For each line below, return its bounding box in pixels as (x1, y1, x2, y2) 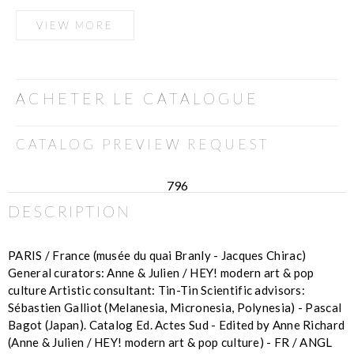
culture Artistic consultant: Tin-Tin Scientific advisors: (8, 282, 306, 297)
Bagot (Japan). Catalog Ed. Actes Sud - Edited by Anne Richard (8, 317, 345, 332)
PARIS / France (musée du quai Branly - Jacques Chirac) (8, 247, 307, 262)
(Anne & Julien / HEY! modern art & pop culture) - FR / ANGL (8, 334, 333, 349)
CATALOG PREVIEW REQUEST (16, 135, 269, 153)
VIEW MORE (36, 18, 115, 32)
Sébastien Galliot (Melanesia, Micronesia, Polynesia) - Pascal (8, 299, 342, 314)
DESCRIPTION (8, 201, 131, 220)
